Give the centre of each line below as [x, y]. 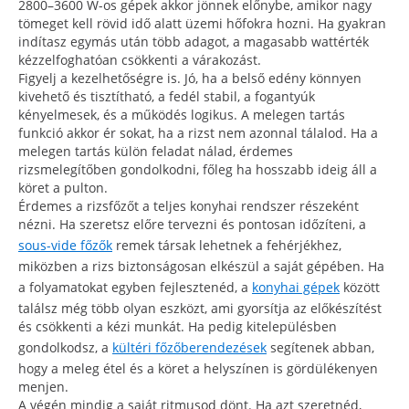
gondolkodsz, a [65, 347]
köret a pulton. [63, 187]
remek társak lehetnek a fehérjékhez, [227, 245]
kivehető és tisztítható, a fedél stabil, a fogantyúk [167, 96]
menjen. [43, 386]
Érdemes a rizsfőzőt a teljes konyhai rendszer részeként [189, 205]
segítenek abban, [320, 347]
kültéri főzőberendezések [189, 347]
